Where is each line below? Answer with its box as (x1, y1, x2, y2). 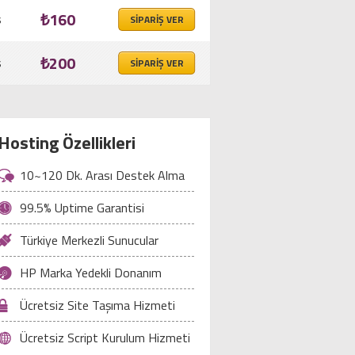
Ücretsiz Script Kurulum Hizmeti (20, 328, 190, 347)
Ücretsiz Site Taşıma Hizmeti (20, 296, 175, 315)
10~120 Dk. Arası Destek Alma (20, 166, 185, 185)
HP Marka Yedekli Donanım (20, 263, 162, 282)
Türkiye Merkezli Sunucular (20, 231, 158, 250)
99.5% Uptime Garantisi (20, 198, 144, 217)
